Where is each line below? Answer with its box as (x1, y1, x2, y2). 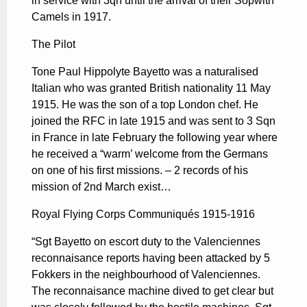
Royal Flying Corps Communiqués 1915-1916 (32, 208, 255, 220)
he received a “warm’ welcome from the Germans (32, 147, 268, 160)
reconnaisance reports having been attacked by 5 (32, 251, 270, 264)
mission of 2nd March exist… (32, 180, 171, 193)
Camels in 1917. (32, 10, 111, 23)
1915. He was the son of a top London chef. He (32, 98, 258, 110)
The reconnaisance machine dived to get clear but (32, 284, 273, 297)
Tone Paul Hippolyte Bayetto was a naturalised (32, 65, 258, 77)
